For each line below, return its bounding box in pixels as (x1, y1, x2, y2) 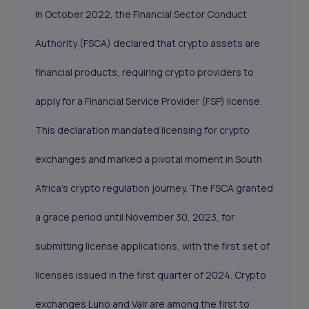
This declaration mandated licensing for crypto (35, 123, 250, 137)
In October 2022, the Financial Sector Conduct (35, 8, 248, 21)
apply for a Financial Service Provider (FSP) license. (35, 94, 263, 108)
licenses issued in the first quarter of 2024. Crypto (35, 268, 267, 282)
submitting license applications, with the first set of (35, 239, 270, 253)
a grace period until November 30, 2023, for (35, 210, 235, 224)
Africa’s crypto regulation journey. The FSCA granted (35, 181, 274, 195)
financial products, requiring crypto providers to (35, 66, 255, 79)
